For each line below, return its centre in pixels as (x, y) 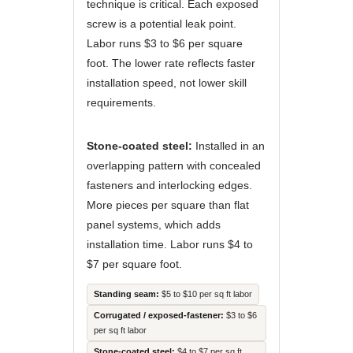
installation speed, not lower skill (166, 83)
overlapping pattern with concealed (173, 165)
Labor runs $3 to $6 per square (164, 43)
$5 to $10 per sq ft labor (205, 294)
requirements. (121, 102)
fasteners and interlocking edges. (169, 185)
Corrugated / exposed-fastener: (158, 315)
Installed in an (228, 146)
